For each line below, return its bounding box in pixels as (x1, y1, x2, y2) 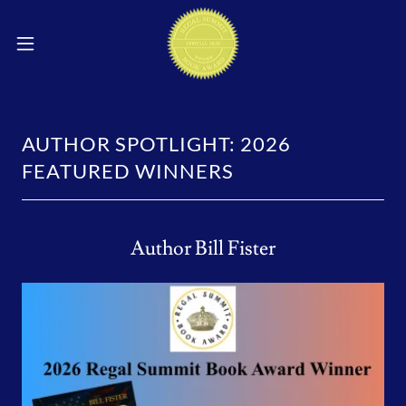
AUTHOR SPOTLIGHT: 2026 (22, 131, 291, 156)
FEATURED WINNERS (22, 159, 234, 183)
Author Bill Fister (130, 236, 275, 262)
